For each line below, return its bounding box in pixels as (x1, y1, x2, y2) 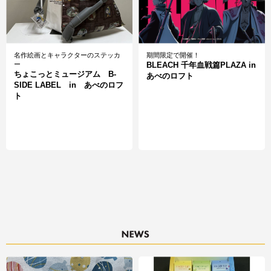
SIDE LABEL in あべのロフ (14, 80, 123, 90)
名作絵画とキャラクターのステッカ (14, 51, 120, 59)
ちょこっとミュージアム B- (14, 70, 116, 79)
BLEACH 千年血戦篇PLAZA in (146, 60, 256, 70)
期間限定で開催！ (146, 51, 200, 59)
